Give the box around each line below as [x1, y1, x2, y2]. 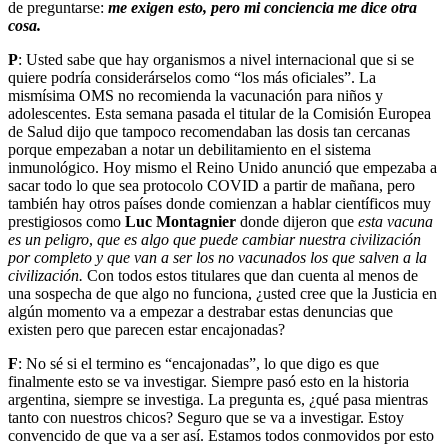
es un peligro [8, 230, 89, 248]
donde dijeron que [236, 212, 358, 230]
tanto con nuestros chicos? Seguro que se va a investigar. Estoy [8, 408, 404, 426]
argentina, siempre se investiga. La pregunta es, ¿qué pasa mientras [8, 390, 428, 408]
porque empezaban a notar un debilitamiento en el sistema [8, 140, 371, 158]
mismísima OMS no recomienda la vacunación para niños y [8, 86, 383, 104]
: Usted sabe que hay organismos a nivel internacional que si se [18, 50, 414, 68]
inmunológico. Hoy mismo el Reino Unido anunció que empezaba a [8, 158, 437, 176]
